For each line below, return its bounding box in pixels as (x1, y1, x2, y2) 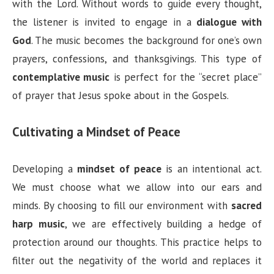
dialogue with (196, 15, 262, 29)
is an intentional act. (161, 161, 262, 176)
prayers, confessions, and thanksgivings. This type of (12, 51, 262, 65)
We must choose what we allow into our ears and (12, 180, 262, 194)
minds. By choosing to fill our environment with (12, 198, 231, 212)
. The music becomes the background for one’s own (31, 33, 262, 47)
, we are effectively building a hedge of (64, 217, 262, 231)
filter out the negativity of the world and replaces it (12, 253, 262, 267)
